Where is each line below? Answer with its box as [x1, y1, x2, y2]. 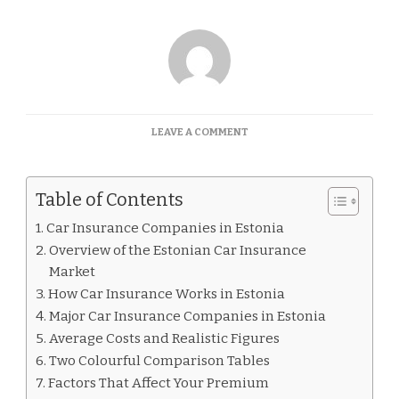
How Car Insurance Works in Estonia [48, 286, 286, 302]
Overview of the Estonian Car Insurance [49, 242, 307, 258]
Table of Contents [36, 189, 183, 211]
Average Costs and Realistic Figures [49, 330, 281, 346]
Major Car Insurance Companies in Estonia [49, 308, 327, 324]
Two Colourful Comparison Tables [49, 353, 271, 369]
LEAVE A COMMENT [151, 126, 248, 138]
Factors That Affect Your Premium [48, 375, 270, 391]
